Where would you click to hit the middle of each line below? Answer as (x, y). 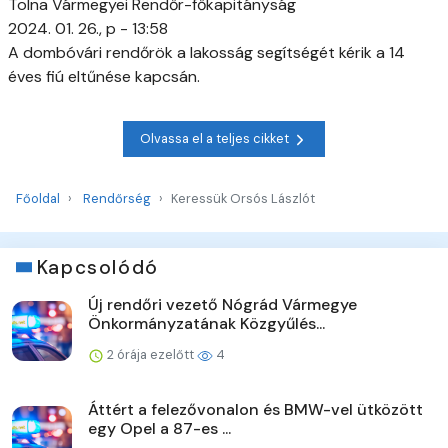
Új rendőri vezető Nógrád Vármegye (222, 304)
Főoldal (38, 198)
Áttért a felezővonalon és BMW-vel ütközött (255, 409)
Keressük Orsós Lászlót (243, 198)
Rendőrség (117, 198)
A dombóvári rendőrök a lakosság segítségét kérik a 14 (206, 52)
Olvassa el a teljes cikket (216, 139)
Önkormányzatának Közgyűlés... (206, 323)
